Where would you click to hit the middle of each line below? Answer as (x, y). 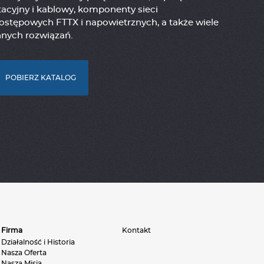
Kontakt (136, 230)
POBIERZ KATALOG (40, 78)
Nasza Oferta (24, 253)
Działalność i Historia (38, 242)
